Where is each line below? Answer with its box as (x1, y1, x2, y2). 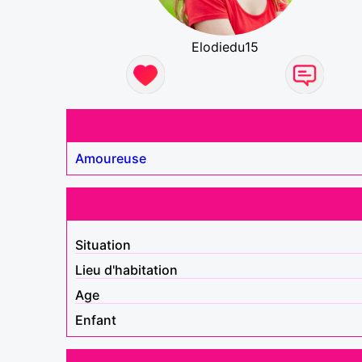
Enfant (75, 311, 116, 328)
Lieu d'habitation (75, 261, 178, 278)
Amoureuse (75, 149, 146, 166)
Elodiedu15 (192, 38, 259, 55)
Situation (75, 236, 131, 253)
